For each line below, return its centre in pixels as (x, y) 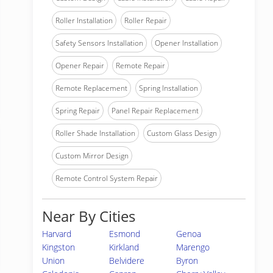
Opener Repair (80, 66)
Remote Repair (140, 66)
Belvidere (127, 261)
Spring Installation (168, 88)
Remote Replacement (91, 88)
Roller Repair (146, 20)
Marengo (193, 247)
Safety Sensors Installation (99, 43)
